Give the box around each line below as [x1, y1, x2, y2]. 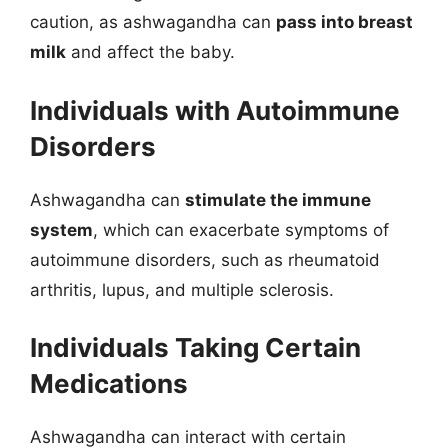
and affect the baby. [66, 42, 235, 62]
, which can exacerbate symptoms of [93, 219, 389, 240]
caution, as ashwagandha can [30, 12, 276, 32]
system [30, 219, 93, 240]
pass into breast [276, 12, 413, 32]
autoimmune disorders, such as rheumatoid [30, 249, 380, 270]
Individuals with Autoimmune [30, 94, 400, 126]
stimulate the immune [185, 189, 371, 210]
